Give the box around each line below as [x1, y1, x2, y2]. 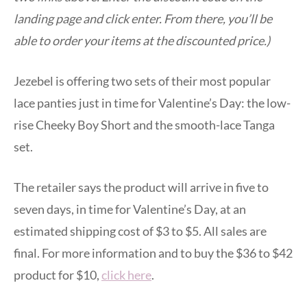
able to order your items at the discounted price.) [14, 32, 270, 48]
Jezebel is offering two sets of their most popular [14, 73, 271, 88]
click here [101, 267, 151, 282]
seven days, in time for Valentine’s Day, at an [14, 201, 246, 217]
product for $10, [14, 267, 101, 282]
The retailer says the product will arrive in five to [14, 179, 269, 195]
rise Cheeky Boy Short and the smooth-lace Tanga [14, 116, 275, 132]
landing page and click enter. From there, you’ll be [14, 10, 272, 26]
